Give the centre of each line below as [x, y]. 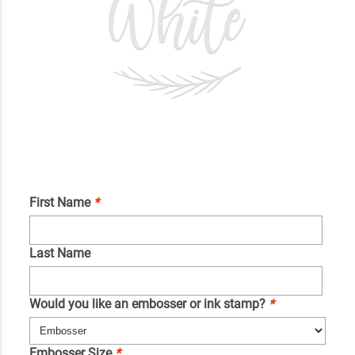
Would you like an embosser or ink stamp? [149, 303]
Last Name [59, 253]
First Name [61, 202]
